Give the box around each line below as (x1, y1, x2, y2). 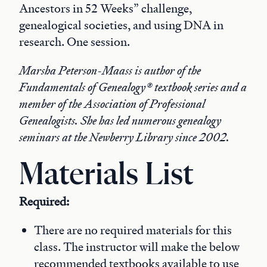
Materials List (19, 159, 194, 191)
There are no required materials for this (34, 222, 232, 238)
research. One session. (19, 34, 130, 49)
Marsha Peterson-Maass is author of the (19, 63, 201, 78)
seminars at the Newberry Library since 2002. (19, 129, 229, 145)
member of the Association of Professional (19, 96, 205, 111)
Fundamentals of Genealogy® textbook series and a (19, 79, 247, 95)
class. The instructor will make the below (34, 239, 240, 254)
